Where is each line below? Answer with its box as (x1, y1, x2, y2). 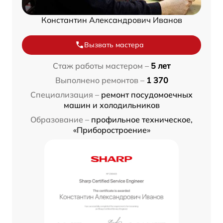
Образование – (30, 114, 89, 124)
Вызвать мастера (84, 40, 144, 49)
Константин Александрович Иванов (41, 14, 182, 25)
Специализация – (30, 89, 99, 100)
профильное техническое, (91, 114, 193, 124)
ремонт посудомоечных (101, 89, 193, 100)
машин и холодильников (63, 100, 160, 110)
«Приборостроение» (73, 124, 150, 135)
